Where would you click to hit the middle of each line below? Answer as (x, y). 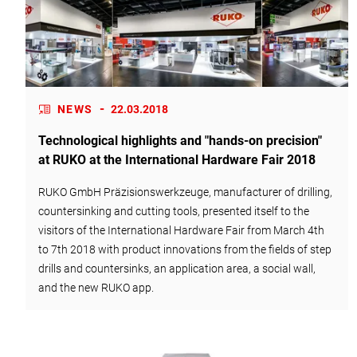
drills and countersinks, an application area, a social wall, (177, 268)
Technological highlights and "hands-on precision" (180, 140)
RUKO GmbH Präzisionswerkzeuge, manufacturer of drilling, (185, 192)
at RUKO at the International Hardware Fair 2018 (177, 159)
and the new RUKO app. (96, 287)
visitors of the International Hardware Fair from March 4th (181, 230)
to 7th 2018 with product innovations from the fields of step (185, 249)
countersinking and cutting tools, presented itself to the (174, 211)
